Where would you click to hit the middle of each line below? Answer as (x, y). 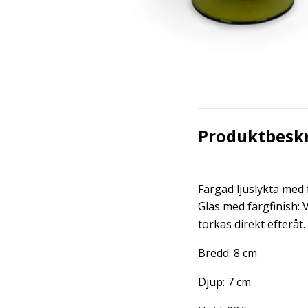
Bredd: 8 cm (228, 253)
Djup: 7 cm (224, 282)
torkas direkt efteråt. (252, 224)
